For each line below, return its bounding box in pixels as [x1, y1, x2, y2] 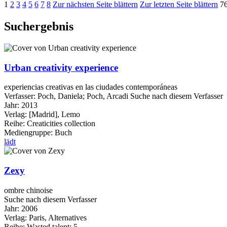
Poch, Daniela [37, 92, 83, 101]
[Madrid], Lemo [29, 110, 80, 119]
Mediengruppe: [4, 128, 55, 137]
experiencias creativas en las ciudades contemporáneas [4, 83, 177, 92]
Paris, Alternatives [29, 213, 87, 222]
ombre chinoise [4, 185, 53, 195]
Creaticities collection [25, 119, 95, 128]
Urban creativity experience [4, 62, 118, 73]
